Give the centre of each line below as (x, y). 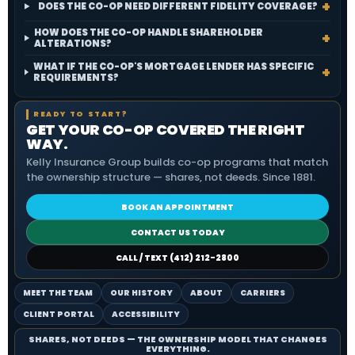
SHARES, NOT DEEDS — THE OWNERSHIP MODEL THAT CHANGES (177, 340)
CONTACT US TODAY (177, 232)
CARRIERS (263, 293)
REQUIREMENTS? (76, 78)
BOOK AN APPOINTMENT (177, 207)
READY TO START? (81, 114)
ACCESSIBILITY (146, 314)
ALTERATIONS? (73, 44)
